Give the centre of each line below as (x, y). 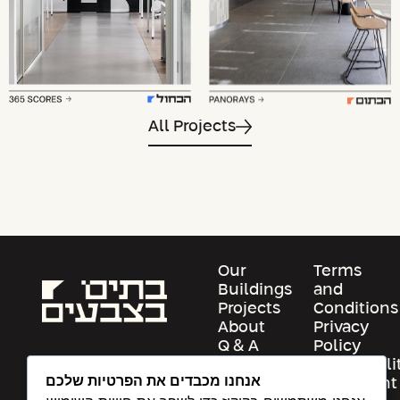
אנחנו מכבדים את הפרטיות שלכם (153, 381)
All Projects (192, 126)
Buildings (255, 290)
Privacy (342, 327)
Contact (249, 365)
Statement (356, 383)
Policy (337, 346)
